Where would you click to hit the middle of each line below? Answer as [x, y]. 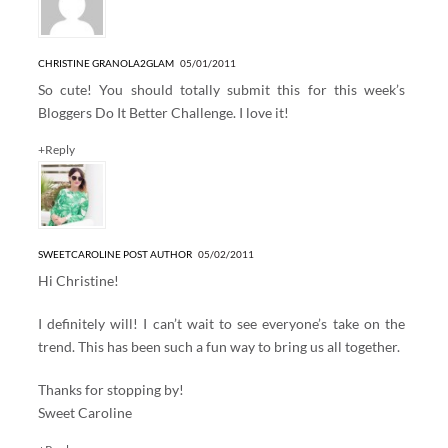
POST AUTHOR [157, 253]
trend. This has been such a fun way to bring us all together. [218, 346]
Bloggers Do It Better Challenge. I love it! [163, 112]
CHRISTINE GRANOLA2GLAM [105, 62]
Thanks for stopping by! [110, 389]
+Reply [56, 149]
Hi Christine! [78, 280]
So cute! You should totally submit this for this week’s [221, 89]
